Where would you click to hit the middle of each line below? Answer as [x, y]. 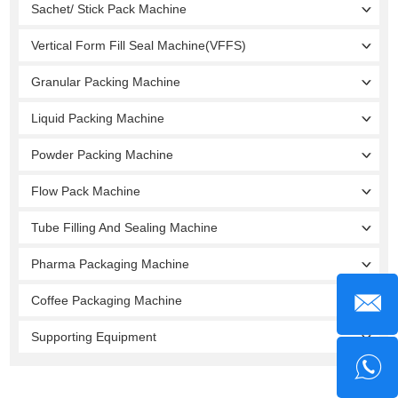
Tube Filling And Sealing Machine [125, 227]
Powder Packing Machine [103, 154]
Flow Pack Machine [86, 191]
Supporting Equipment [94, 336]
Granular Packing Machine [106, 81]
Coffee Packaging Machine [107, 300]
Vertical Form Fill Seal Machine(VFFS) [139, 45]
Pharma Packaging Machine [111, 263]
